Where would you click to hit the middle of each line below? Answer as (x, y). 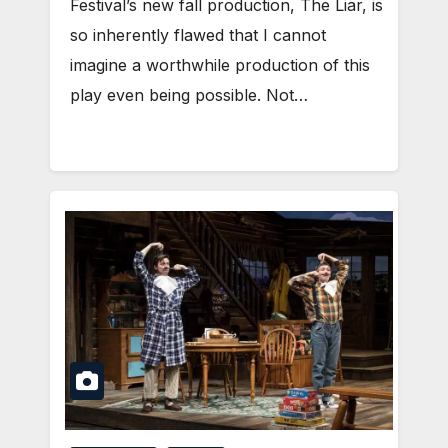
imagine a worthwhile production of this (220, 65)
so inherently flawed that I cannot (198, 35)
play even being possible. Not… (189, 95)
